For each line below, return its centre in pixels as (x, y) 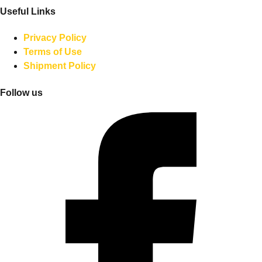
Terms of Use (53, 52)
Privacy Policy (55, 38)
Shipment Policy (60, 66)
